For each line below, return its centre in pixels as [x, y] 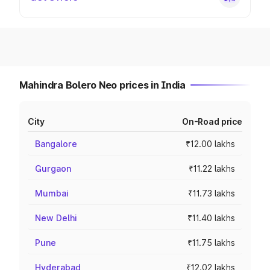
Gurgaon [53, 168]
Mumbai [52, 193]
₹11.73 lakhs [212, 193]
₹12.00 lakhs [210, 144]
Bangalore [56, 144]
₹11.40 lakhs [211, 218]
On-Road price [212, 121]
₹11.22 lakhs [212, 168]
